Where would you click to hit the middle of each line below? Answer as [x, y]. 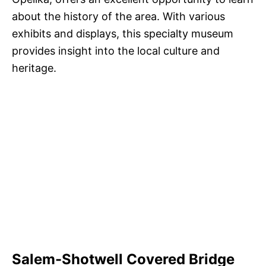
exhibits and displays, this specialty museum [123, 34]
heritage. [34, 68]
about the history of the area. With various [118, 17]
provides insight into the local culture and [116, 51]
